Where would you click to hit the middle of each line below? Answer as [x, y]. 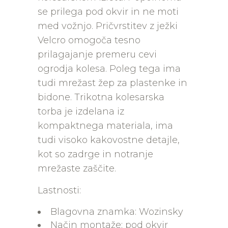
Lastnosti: [59, 190]
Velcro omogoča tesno [89, 40]
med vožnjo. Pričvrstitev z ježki [108, 26]
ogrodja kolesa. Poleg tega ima [109, 69]
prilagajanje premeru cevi [97, 54]
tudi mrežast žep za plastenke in [112, 83]
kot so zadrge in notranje [95, 154]
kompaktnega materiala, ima [105, 126]
